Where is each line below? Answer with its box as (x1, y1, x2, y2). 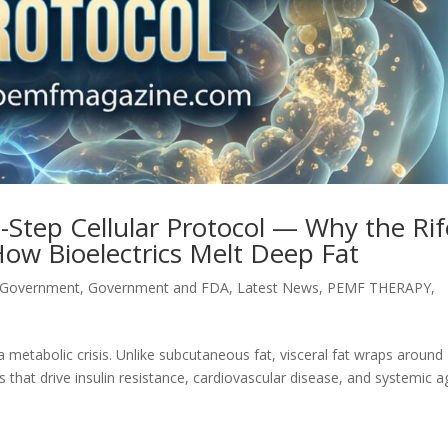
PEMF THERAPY (327, 277, 432, 297)
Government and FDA (88, 277, 230, 297)
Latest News (237, 277, 320, 297)
